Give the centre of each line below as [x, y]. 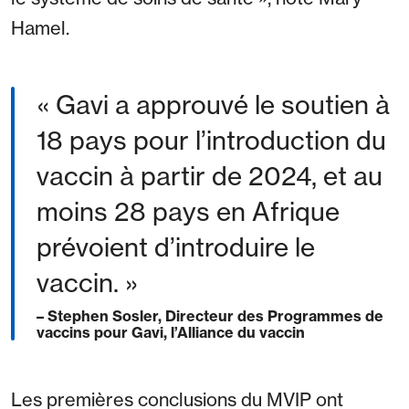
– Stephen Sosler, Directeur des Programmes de [210, 316]
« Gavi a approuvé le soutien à [213, 105]
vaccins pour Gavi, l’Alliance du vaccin [171, 333]
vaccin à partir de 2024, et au [210, 176]
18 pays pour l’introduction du [211, 141]
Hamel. [40, 28]
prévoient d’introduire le [176, 247]
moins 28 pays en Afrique [188, 212]
